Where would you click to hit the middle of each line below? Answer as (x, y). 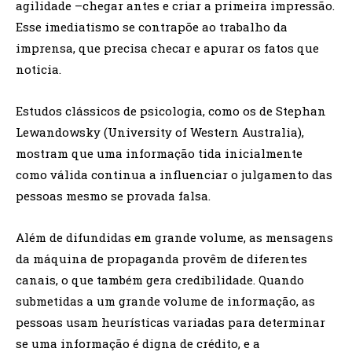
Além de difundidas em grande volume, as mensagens (174, 238)
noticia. (38, 70)
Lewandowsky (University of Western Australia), (160, 132)
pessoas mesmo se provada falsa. (113, 196)
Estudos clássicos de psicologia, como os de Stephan (171, 111)
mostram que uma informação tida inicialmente (159, 154)
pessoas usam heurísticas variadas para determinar (170, 323)
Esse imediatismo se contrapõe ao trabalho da (152, 27)
